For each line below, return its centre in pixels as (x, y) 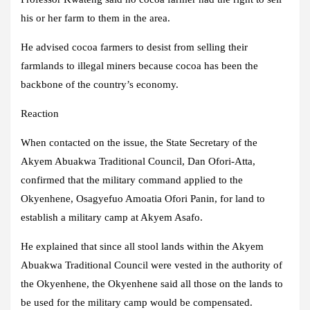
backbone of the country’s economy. (100, 85)
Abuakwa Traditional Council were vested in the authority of (152, 265)
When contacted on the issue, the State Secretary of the (139, 143)
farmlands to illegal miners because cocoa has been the (139, 66)
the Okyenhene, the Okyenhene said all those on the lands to (152, 284)
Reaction (40, 114)
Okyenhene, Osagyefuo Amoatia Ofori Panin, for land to (143, 199)
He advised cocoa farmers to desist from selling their (134, 47)
